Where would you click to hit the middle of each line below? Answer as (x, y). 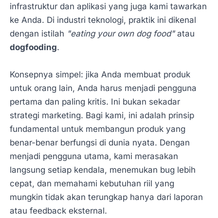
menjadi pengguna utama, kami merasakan (94, 156)
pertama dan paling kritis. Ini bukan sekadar (95, 101)
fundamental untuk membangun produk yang (98, 129)
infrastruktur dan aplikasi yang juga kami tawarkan (108, 7)
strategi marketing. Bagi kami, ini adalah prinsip (102, 115)
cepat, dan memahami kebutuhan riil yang (92, 183)
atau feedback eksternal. (58, 210)
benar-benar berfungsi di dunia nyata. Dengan (100, 142)
